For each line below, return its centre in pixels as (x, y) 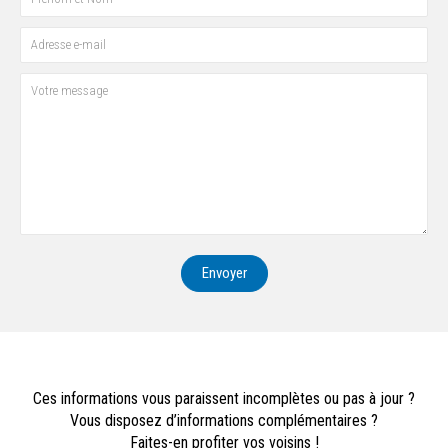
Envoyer (224, 272)
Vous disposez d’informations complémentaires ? (224, 420)
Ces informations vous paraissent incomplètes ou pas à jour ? (224, 398)
